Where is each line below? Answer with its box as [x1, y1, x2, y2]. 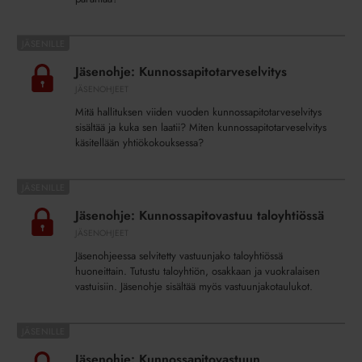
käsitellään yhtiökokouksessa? [75, 134, 204, 150]
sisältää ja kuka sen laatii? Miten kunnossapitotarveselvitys [75, 119, 326, 135]
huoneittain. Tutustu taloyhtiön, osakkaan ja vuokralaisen [75, 263, 320, 280]
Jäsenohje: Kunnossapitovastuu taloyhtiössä [75, 205, 324, 225]
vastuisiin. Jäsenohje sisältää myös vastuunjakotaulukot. [75, 279, 313, 295]
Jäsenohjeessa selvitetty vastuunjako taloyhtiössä [75, 248, 283, 264]
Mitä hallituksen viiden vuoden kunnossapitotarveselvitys [75, 103, 322, 120]
